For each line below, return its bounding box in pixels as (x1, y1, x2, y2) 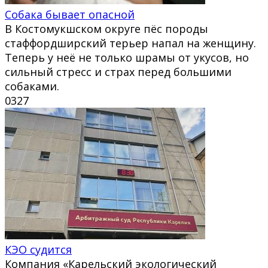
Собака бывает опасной (5, 7, 135, 22)
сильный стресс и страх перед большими (5, 64, 232, 79)
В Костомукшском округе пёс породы (5, 21, 208, 36)
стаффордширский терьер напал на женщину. (5, 35, 256, 50)
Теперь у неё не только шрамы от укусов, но (5, 50, 249, 65)
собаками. (5, 78, 59, 93)
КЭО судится (5, 242, 72, 257)
